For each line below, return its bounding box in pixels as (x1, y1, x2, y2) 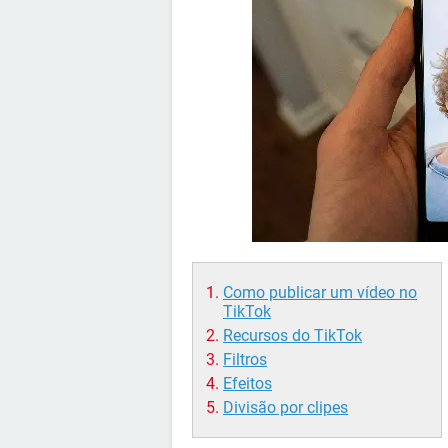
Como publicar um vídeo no (223, 283, 417, 302)
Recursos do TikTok (223, 326, 362, 345)
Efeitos (223, 374, 272, 393)
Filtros (223, 350, 267, 369)
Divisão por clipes (223, 398, 348, 417)
